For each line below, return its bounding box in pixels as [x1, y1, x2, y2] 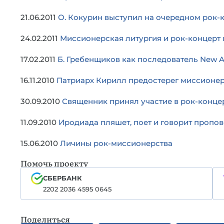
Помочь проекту [20, 157, 88, 169]
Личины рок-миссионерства [60, 138, 172, 148]
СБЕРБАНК [42, 174, 82, 182]
